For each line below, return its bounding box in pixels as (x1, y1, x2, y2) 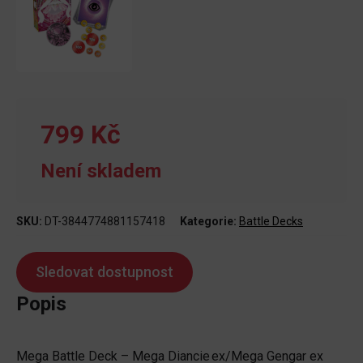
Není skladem (41, 160, 161, 183)
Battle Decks (239, 215, 303, 228)
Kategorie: (180, 215, 239, 228)
